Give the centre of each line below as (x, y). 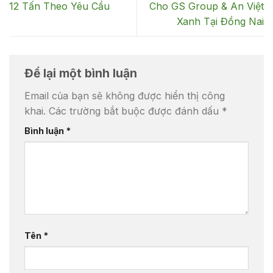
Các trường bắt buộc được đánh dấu (135, 111)
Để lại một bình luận (82, 73)
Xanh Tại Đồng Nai (220, 22)
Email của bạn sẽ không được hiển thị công (125, 95)
